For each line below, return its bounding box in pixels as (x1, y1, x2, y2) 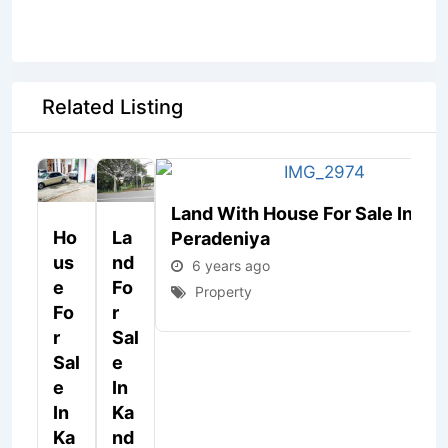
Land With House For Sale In (171, 203, 413, 225)
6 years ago (192, 257, 270, 275)
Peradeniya (171, 228, 270, 250)
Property (195, 283, 252, 301)
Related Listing (42, 95, 183, 120)
